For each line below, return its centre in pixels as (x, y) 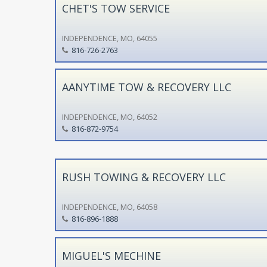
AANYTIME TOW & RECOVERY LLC (146, 87)
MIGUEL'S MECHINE (111, 255)
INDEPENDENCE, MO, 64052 (109, 117)
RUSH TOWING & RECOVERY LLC (144, 177)
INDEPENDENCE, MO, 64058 (109, 207)
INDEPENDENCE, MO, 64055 (109, 38)
